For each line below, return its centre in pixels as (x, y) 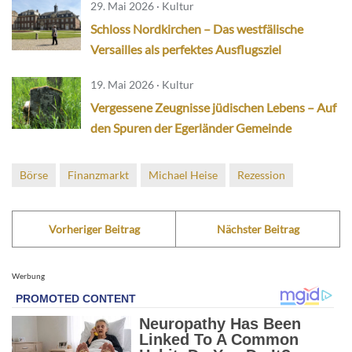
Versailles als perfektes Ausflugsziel (186, 49)
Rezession (261, 175)
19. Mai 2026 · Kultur (142, 85)
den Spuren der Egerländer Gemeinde (191, 128)
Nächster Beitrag (258, 229)
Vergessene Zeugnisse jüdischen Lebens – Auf (213, 108)
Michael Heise (183, 175)
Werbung (28, 276)
